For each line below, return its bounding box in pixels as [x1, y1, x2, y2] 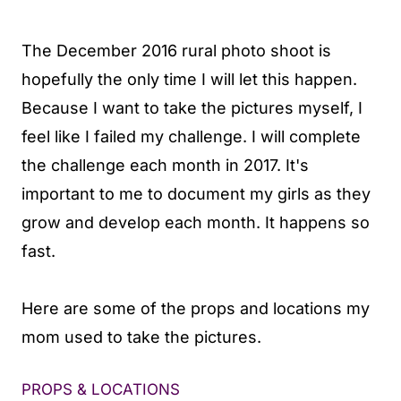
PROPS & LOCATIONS [21, 380, 180, 398]
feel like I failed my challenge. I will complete [21, 127, 361, 146]
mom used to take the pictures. [21, 328, 266, 346]
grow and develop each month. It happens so [21, 213, 370, 232]
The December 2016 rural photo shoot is [21, 41, 331, 60]
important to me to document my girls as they [21, 184, 371, 203]
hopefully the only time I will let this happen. [21, 70, 357, 89]
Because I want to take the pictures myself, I [21, 98, 363, 117]
